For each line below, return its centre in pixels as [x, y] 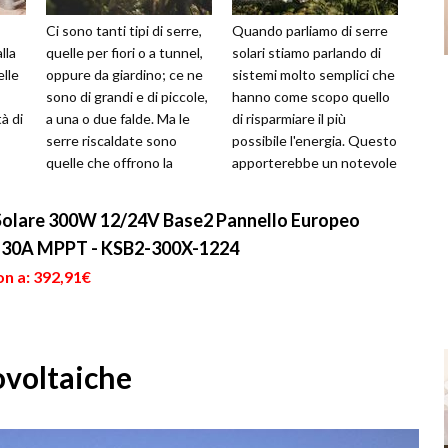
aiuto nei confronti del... [305, 185]
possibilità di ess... [101, 185]
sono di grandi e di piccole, [127, 97]
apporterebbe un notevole [314, 163]
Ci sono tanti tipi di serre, [124, 31]
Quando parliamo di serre [310, 31]
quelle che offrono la [109, 163]
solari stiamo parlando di [306, 53]
